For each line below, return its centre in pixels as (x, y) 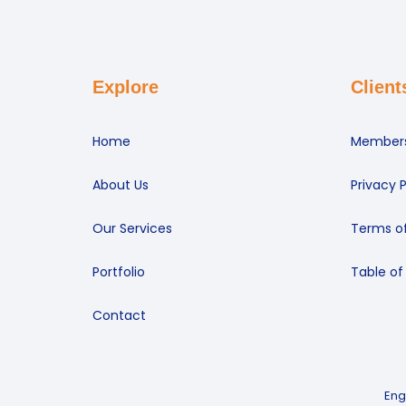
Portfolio (119, 272)
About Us (121, 185)
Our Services (132, 228)
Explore (126, 87)
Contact (119, 315)
